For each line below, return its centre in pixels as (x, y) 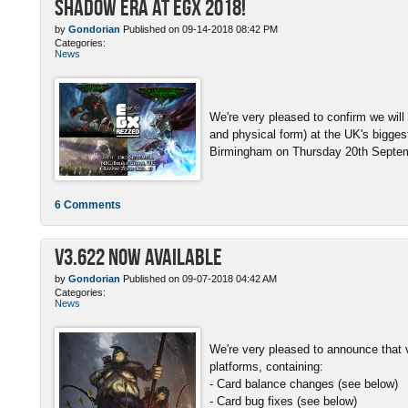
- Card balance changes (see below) (304, 383)
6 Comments (88, 204)
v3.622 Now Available (138, 256)
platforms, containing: (266, 366)
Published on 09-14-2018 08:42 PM (199, 29)
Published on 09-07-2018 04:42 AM (199, 278)
